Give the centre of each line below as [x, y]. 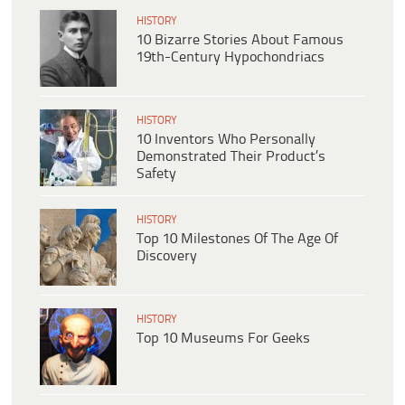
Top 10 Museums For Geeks [223, 339]
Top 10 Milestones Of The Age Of [237, 240]
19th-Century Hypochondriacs [231, 58]
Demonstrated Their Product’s [231, 157]
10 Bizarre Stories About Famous [240, 41]
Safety [156, 174]
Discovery [167, 257]
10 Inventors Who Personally [226, 140]
